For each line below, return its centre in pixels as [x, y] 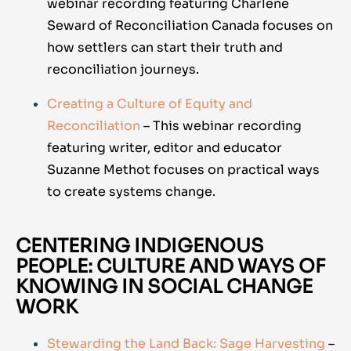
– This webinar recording [223, 126]
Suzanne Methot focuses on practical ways [183, 170]
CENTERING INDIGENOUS [140, 246]
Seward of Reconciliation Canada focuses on [190, 26]
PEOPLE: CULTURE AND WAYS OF [170, 267]
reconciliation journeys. [123, 70]
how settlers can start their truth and [165, 48]
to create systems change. [131, 192]
